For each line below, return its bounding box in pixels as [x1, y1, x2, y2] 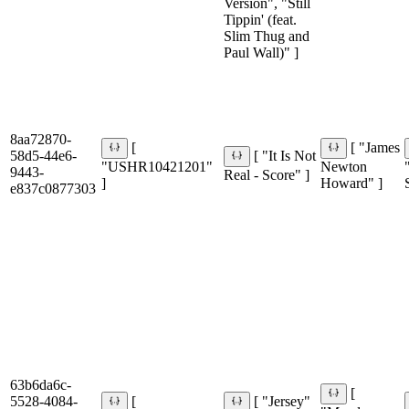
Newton [320, 158, 367, 174]
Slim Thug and [224, 27, 309, 44]
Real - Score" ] [224, 166, 309, 183]
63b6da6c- [10, 377, 71, 393]
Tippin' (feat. [224, 11, 297, 27]
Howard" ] [320, 174, 383, 191]
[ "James [351, 140, 401, 156]
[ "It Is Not [254, 148, 317, 164]
